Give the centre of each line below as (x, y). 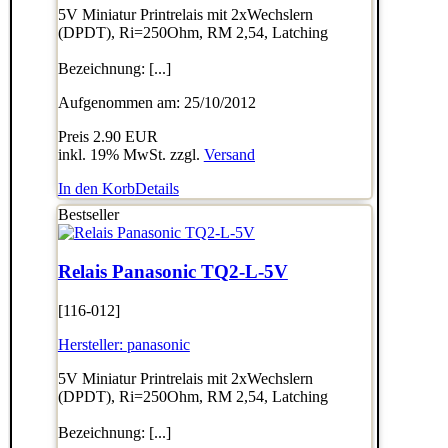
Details (156, 189)
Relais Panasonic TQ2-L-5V (172, 272)
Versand (229, 155)
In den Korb (96, 189)
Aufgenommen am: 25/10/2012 (156, 103)
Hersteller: (92, 344)
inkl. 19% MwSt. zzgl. (130, 155)
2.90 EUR (125, 137)
